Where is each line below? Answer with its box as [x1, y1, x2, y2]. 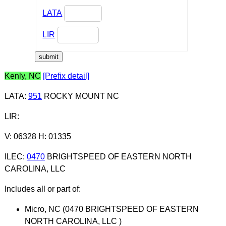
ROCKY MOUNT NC [41, 91, 119, 100]
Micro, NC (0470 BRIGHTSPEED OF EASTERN [24, 204, 199, 213]
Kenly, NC [4, 71, 41, 80]
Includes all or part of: [4, 184, 81, 193]
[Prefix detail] [42, 71, 89, 80]
